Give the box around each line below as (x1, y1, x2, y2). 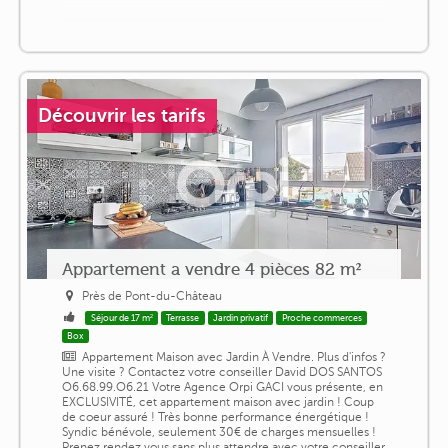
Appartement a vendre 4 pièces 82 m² (61, 258, 361, 279)
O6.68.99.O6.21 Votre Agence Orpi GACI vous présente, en (61, 379, 383, 394)
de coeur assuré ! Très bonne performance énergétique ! (61, 409, 369, 424)
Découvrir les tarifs (38, 104, 206, 126)
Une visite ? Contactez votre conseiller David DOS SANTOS (61, 364, 382, 379)
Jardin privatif (213, 312, 269, 323)
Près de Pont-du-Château (82, 288, 223, 303)
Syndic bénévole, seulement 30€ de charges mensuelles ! (61, 424, 376, 439)
